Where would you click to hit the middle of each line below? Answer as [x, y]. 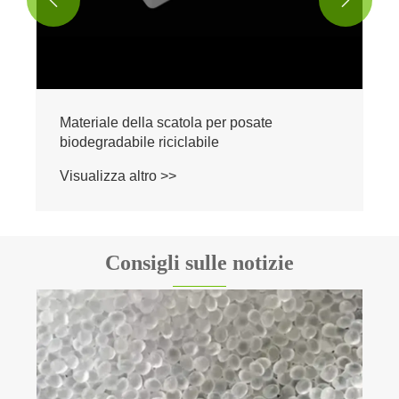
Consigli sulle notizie [199, 262]
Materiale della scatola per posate [166, 122]
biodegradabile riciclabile [139, 142]
